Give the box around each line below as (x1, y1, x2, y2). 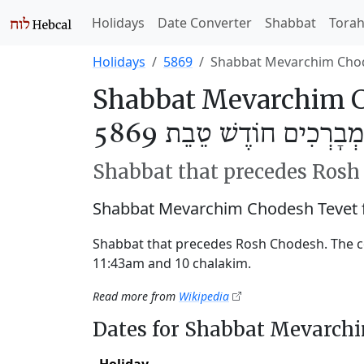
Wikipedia (179, 288, 229, 304)
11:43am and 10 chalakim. (93, 254, 251, 272)
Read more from (93, 288, 179, 304)
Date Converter (158, 14, 252, 32)
